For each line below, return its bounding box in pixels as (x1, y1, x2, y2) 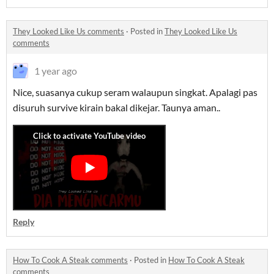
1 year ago (34, 65, 77, 77)
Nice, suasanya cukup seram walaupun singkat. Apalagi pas (13, 86, 257, 98)
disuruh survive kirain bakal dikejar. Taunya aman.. (13, 102, 220, 114)
